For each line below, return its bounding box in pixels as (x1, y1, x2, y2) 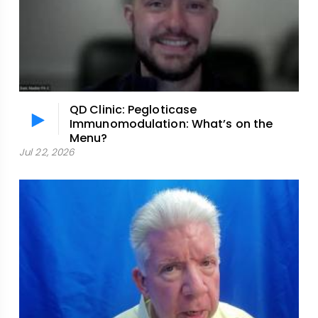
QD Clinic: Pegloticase (70, 102, 197, 119)
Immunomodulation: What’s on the (70, 116, 273, 133)
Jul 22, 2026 (19, 146, 75, 160)
